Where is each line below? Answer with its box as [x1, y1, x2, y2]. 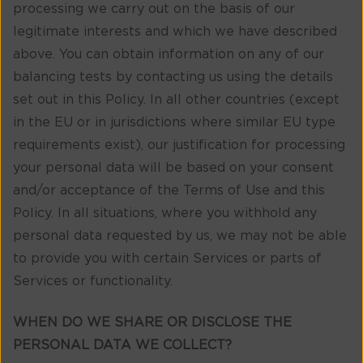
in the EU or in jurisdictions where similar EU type [13, 116, 335, 130]
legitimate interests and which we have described [13, 25, 337, 39]
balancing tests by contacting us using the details [13, 70, 333, 84]
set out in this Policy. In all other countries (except [13, 93, 340, 107]
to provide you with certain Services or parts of [13, 252, 322, 266]
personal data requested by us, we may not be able [13, 229, 347, 243]
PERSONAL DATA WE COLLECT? [13, 338, 232, 352]
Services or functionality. [13, 275, 173, 288]
